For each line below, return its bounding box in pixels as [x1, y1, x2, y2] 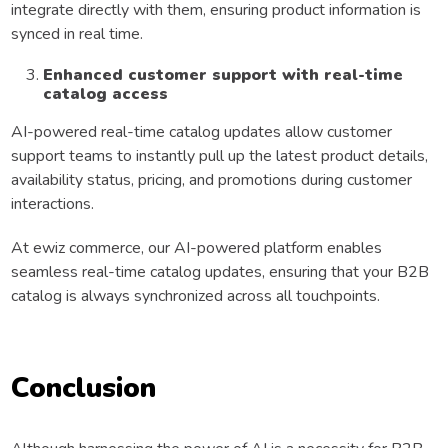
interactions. [11, 192, 98, 215]
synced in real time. [11, 22, 147, 45]
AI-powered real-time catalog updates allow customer [11, 120, 392, 143]
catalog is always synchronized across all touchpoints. [11, 284, 380, 307]
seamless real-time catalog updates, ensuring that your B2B [11, 260, 429, 283]
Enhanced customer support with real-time [43, 63, 403, 86]
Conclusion [11, 368, 156, 407]
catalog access [43, 82, 168, 105]
